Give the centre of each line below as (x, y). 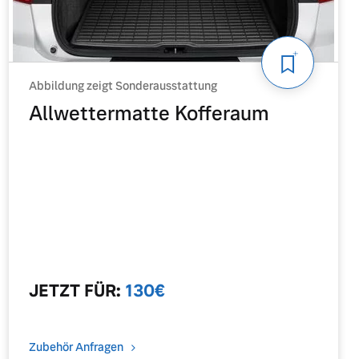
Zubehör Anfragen (77, 347)
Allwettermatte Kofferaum (149, 113)
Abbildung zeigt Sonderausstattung (123, 86)
